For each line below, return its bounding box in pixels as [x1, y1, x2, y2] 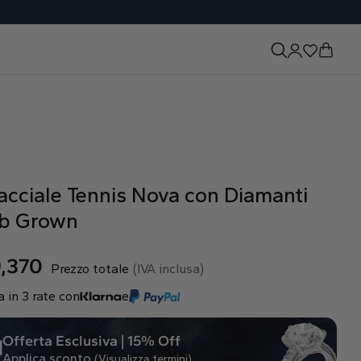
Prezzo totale [50, 261, 129, 276]
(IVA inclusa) [132, 261, 204, 276]
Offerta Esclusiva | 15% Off [2, 331, 180, 350]
